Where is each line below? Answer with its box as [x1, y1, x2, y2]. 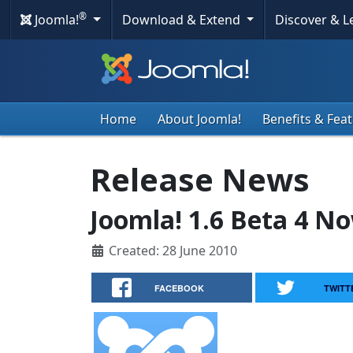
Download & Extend [121, 11, 243, 28]
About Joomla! [158, 110, 241, 128]
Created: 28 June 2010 [109, 242, 237, 259]
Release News [90, 158, 310, 201]
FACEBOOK [154, 282, 205, 294]
